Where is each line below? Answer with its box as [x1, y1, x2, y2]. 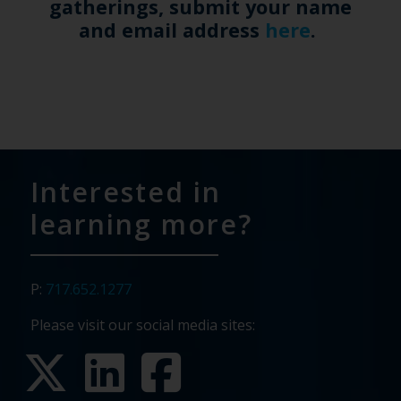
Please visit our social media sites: [30, 315, 255, 335]
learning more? [30, 206, 252, 243]
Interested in [30, 174, 221, 210]
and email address [79, 17, 260, 43]
